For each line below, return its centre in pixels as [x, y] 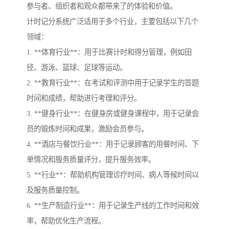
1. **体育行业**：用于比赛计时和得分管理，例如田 [109, 52]
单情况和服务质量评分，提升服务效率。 [91, 160]
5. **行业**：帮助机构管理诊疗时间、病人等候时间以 [113, 175]
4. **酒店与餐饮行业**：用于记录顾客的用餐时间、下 [113, 144]
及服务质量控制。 [55, 190]
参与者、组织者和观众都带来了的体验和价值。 [102, 6]
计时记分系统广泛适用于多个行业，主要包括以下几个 [112, 22]
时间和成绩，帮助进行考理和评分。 [84, 98]
